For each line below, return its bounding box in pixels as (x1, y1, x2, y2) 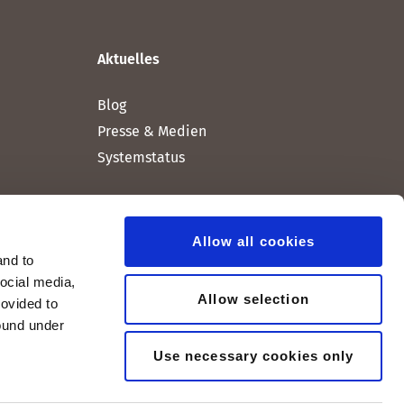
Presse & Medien (97, 123, 207, 140)
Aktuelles (97, 50, 160, 68)
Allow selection (197, 290, 309, 307)
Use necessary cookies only (152, 348, 354, 363)
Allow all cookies (191, 234, 316, 249)
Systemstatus (97, 149, 185, 166)
